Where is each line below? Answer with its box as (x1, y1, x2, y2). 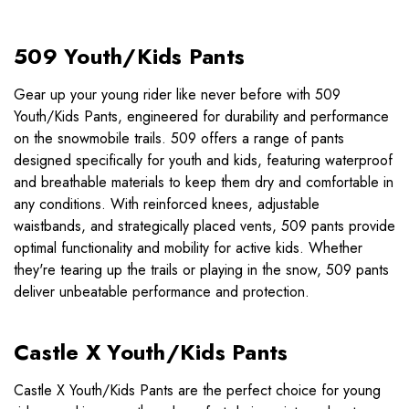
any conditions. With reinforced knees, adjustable (14, 194, 320, 215)
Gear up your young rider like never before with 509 (14, 84, 341, 106)
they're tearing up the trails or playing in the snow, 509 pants (14, 259, 389, 281)
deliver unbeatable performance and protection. (14, 281, 309, 303)
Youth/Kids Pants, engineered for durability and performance (14, 106, 389, 128)
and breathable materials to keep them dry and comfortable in (14, 172, 393, 194)
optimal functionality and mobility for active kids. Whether (14, 237, 362, 259)
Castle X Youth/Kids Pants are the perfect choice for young (14, 380, 381, 402)
